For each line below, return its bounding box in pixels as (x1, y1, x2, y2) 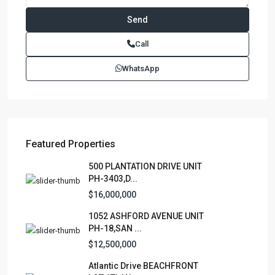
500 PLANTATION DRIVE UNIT (88, 161, 202, 171)
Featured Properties (26, 137, 115, 150)
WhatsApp (122, 63, 160, 73)
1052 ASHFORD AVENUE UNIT (88, 211, 204, 221)
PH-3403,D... (88, 173, 137, 184)
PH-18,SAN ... (88, 223, 142, 233)
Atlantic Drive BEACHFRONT (88, 260, 198, 271)
